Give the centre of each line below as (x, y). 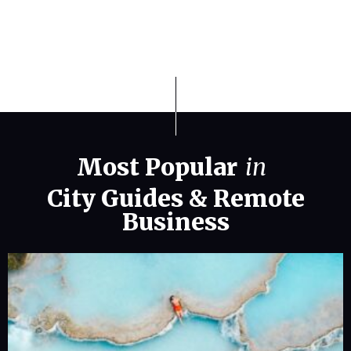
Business (175, 222)
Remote (259, 199)
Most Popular (157, 167)
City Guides (115, 199)
